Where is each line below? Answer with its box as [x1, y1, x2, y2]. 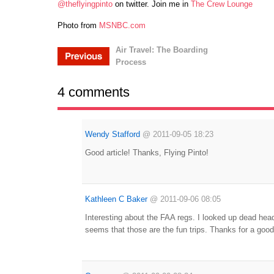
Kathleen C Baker [85, 194, 147, 204]
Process [116, 57, 146, 67]
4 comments [57, 84, 130, 100]
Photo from [57, 21, 99, 30]
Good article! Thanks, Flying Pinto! [85, 148, 209, 157]
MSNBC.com [99, 21, 146, 30]
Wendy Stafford [85, 130, 140, 139]
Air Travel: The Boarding [116, 45, 208, 54]
